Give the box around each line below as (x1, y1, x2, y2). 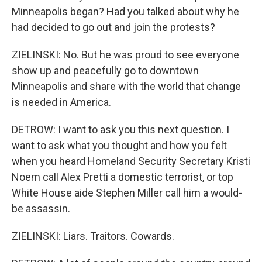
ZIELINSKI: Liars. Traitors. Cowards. (12, 230, 174, 242)
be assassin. (12, 202, 70, 215)
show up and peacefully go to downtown (12, 64, 199, 77)
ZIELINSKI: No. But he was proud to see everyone (12, 49, 239, 61)
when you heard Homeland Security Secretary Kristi (12, 155, 250, 167)
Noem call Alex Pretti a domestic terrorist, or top (12, 171, 233, 183)
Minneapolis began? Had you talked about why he (12, 5, 239, 18)
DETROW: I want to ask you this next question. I (12, 123, 229, 136)
